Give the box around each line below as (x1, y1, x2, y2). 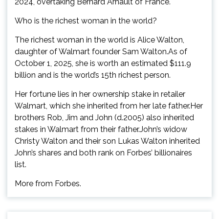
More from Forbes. (15, 178, 81, 188)
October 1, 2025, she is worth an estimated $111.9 (15, 58, 191, 68)
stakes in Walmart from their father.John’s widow (15, 124, 187, 134)
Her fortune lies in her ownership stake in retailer (15, 89, 185, 99)
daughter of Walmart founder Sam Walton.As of (15, 46, 187, 56)
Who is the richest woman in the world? (15, 16, 157, 25)
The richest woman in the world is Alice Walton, (15, 35, 184, 44)
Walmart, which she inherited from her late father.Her (15, 101, 203, 110)
